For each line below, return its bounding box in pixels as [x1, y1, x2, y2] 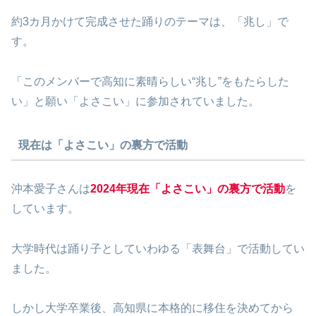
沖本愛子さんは [11, 182, 90, 195]
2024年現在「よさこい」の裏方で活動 [90, 182, 285, 195]
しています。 [11, 202, 79, 214]
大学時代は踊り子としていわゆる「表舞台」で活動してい [11, 242, 305, 255]
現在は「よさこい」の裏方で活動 [18, 139, 188, 152]
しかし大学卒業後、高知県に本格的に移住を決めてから [11, 302, 293, 315]
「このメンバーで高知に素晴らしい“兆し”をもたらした [11, 75, 289, 87]
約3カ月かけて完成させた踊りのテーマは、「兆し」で [11, 16, 288, 28]
